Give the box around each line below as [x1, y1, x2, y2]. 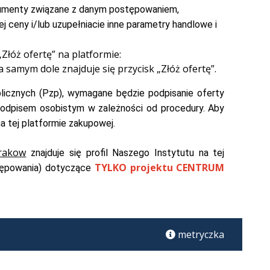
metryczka [178, 228, 225, 242]
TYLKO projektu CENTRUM [94, 161, 225, 175]
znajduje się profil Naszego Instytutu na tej [26, 147, 225, 159]
